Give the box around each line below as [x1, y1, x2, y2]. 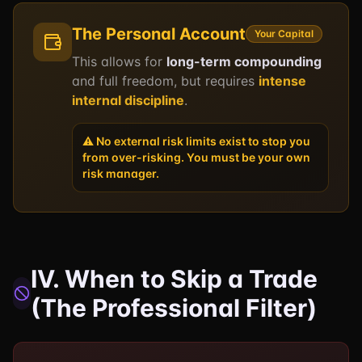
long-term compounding [166, 53, 322, 69]
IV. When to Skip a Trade [31, 264, 318, 293]
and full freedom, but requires [72, 73, 255, 89]
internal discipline [72, 92, 184, 108]
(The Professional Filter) [31, 293, 318, 322]
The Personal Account [72, 24, 246, 44]
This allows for [72, 53, 166, 69]
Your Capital [255, 27, 314, 40]
